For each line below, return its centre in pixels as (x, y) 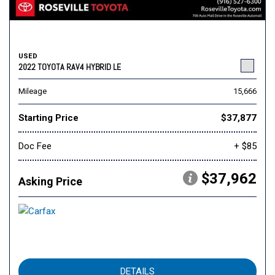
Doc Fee (35, 146)
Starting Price (48, 118)
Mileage (33, 91)
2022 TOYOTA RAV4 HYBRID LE (70, 67)
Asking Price (50, 182)
